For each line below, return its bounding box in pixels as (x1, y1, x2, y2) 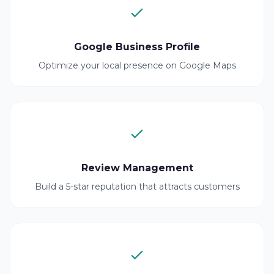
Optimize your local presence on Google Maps (38, 60, 236, 71)
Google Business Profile (74, 41, 200, 53)
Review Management (81, 162, 193, 174)
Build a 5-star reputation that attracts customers (34, 181, 240, 192)
